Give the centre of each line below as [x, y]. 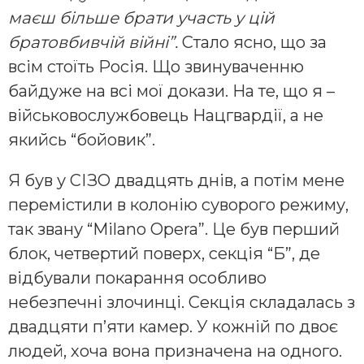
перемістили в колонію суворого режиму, [178, 205]
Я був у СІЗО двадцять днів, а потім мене [176, 181]
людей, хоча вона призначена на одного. [175, 351]
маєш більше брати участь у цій [141, 18]
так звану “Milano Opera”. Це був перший [174, 230]
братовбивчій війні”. [95, 43]
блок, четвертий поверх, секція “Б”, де [164, 254]
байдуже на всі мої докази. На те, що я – [171, 91]
